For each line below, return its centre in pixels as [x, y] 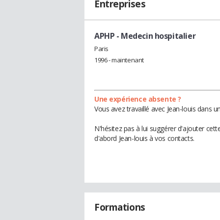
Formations [120, 207]
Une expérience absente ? [138, 99]
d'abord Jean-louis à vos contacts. [144, 138]
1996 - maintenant [119, 60]
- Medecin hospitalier [155, 36]
